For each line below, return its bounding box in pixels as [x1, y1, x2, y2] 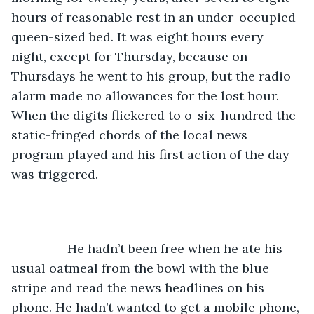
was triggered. [11, 165, 102, 182]
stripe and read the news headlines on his [11, 279, 268, 296]
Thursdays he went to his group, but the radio [11, 67, 294, 84]
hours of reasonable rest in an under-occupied [11, 8, 299, 25]
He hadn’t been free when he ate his [25, 240, 67, 257]
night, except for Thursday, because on [11, 48, 251, 64]
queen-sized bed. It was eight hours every [11, 28, 267, 45]
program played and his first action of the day [11, 146, 293, 163]
